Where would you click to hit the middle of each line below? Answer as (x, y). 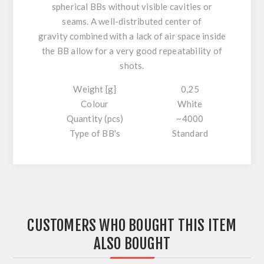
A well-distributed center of (146, 21)
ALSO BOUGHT (132, 244)
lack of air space (169, 36)
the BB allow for (75, 51)
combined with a (103, 36)
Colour (95, 104)
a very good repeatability (161, 51)
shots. (132, 65)
